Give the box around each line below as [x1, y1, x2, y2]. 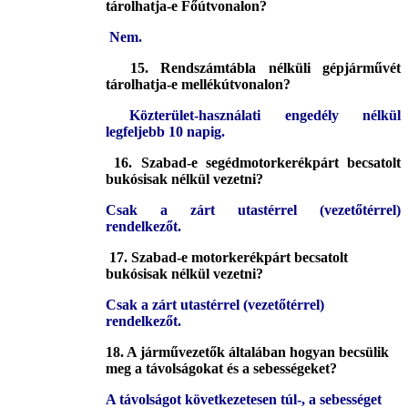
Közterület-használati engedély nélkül [129, 107, 402, 124]
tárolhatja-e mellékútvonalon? [106, 76, 291, 93]
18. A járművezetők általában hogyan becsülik [106, 344, 389, 361]
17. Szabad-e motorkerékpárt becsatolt [109, 250, 348, 266]
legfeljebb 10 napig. [106, 124, 225, 140]
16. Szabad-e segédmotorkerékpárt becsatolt [114, 155, 401, 171]
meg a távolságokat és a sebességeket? [106, 361, 337, 377]
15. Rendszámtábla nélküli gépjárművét [117, 60, 402, 76]
